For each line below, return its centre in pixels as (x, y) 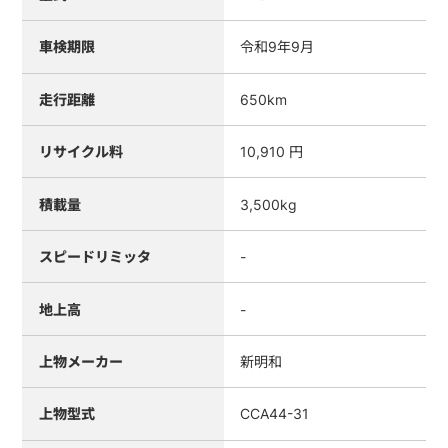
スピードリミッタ (94, 257)
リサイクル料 (80, 152)
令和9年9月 (277, 47)
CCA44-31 (275, 414)
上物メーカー (80, 361)
